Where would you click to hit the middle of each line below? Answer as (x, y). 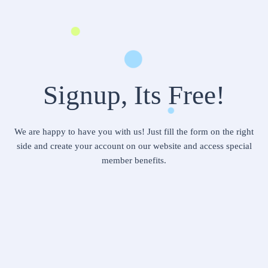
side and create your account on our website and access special (134, 146)
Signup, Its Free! (134, 95)
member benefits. (134, 160)
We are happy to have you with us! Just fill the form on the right (134, 131)
